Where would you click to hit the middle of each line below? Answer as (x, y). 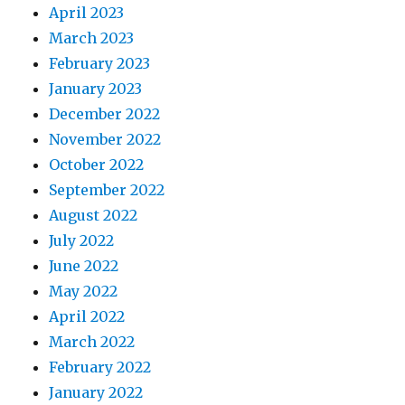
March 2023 (92, 38)
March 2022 (92, 342)
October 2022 (97, 165)
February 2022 (100, 367)
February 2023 (100, 64)
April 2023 (87, 13)
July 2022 (82, 241)
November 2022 (105, 140)
